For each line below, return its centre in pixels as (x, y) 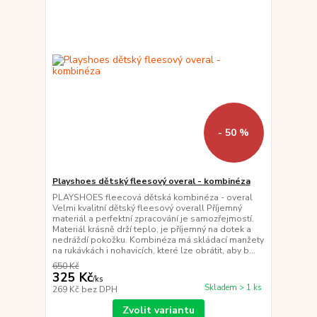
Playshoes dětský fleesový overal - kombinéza (151, 181)
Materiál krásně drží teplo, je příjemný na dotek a (151, 229)
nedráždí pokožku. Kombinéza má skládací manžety (158, 240)
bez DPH (99, 289)
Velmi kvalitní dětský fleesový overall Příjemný (147, 208)
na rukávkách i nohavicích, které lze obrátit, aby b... (154, 250)
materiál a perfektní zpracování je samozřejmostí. (153, 218)
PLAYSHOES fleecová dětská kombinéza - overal (154, 197)
